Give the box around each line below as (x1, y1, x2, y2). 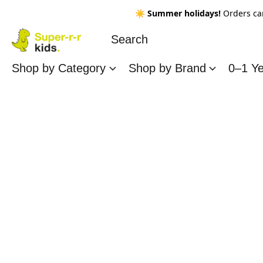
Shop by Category (12, 62, 109, 75)
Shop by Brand (128, 62, 210, 75)
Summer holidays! (147, 8, 223, 19)
